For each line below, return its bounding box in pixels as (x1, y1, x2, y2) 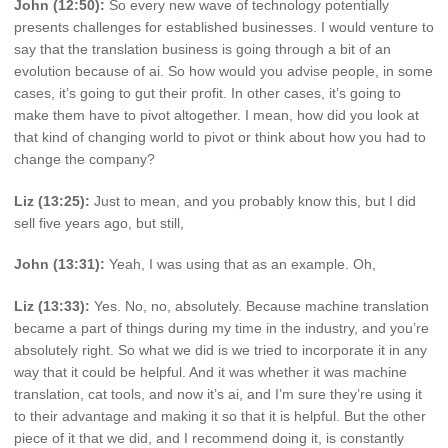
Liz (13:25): (14, 192, 90, 209)
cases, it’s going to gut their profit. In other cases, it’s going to (14, 84, 401, 101)
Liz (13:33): (14, 298, 90, 315)
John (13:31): (14, 256, 105, 273)
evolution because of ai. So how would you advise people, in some (14, 62, 433, 79)
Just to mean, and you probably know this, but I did (90, 192, 416, 209)
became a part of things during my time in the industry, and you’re (14, 320, 429, 337)
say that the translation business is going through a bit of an (14, 40, 391, 57)
